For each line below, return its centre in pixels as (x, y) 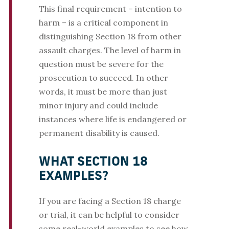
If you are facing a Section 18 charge (110, 201)
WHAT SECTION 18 (93, 163)
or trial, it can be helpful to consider (109, 215)
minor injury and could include (98, 106)
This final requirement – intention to (110, 9)
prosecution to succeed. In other (103, 78)
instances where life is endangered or (112, 119)
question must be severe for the (101, 64)
